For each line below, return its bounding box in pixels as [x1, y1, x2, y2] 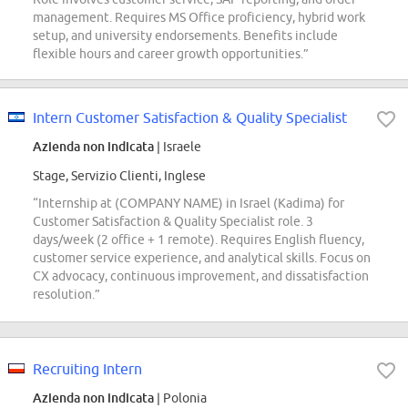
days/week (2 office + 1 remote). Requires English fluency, [33, 232, 364, 248]
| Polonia [154, 391, 207, 406]
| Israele [154, 139, 201, 155]
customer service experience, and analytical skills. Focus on [33, 250, 371, 266]
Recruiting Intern [33, 361, 142, 378]
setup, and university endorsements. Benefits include [33, 28, 338, 44]
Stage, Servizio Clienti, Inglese [33, 168, 206, 184]
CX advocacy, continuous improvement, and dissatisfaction [33, 269, 369, 284]
